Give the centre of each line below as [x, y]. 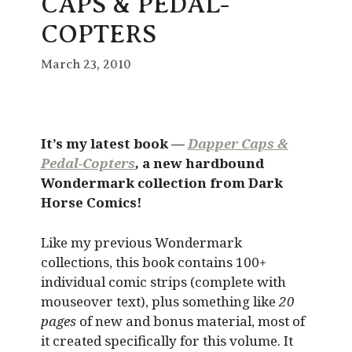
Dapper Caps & [238, 144]
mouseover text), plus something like [159, 301]
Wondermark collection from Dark [161, 183]
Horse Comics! [91, 203]
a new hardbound [201, 163]
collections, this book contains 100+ [153, 262]
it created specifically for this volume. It [167, 340]
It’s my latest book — [114, 144]
